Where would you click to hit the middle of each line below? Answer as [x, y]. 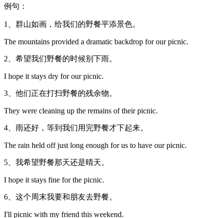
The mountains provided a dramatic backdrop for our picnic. [96, 41]
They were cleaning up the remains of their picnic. [81, 110]
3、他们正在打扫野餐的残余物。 [60, 93]
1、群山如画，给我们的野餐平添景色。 [72, 24]
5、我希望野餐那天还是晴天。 [56, 162]
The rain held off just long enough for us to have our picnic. [95, 145]
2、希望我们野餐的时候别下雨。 [60, 58]
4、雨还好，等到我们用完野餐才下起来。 [76, 127]
